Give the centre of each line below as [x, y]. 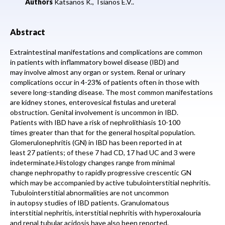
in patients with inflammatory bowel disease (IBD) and [94, 62]
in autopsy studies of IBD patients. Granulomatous [90, 203]
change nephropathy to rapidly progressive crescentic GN [101, 173]
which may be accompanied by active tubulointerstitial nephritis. [110, 183]
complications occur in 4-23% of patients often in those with [105, 82]
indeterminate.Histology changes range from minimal [92, 162]
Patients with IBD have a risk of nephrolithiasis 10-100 [95, 122]
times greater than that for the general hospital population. [103, 132]
